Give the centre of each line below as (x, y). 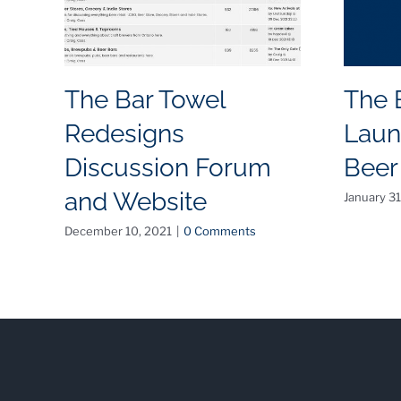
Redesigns (124, 134)
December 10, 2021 (118, 231)
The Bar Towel (145, 100)
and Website (135, 202)
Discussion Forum (167, 168)
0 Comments (219, 231)
